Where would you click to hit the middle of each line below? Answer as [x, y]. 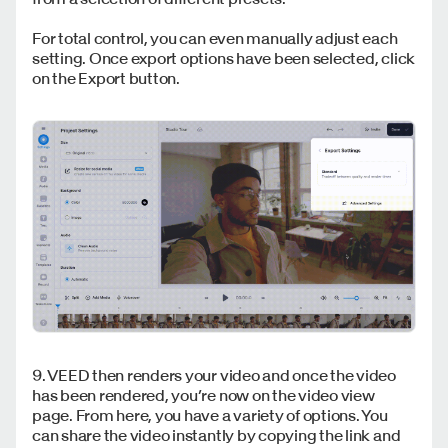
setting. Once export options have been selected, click [224, 57]
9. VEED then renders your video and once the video [214, 374]
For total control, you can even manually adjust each [215, 37]
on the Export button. [107, 77]
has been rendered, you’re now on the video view [203, 394]
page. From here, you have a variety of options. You [210, 414]
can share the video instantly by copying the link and [216, 434]
